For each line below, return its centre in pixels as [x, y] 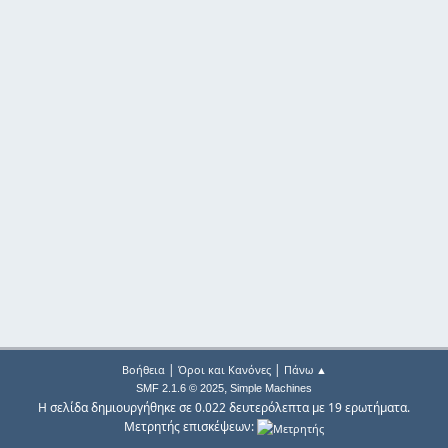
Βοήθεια [143, 370]
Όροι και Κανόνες [224, 370]
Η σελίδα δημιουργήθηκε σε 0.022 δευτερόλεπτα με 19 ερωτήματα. [224, 408]
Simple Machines [271, 388]
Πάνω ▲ [305, 370]
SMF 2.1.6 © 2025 [180, 388]
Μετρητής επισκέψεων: [190, 427]
